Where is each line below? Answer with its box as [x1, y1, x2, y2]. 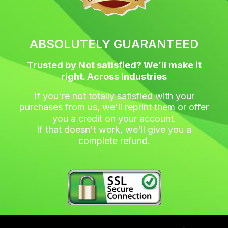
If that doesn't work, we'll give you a [37, 124, 191, 135]
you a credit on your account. [52, 113, 176, 124]
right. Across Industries [61, 71, 167, 82]
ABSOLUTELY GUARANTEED [30, 37, 198, 52]
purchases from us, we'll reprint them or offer [19, 102, 209, 113]
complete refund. [78, 135, 150, 147]
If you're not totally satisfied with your [34, 91, 194, 102]
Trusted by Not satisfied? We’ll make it [26, 60, 202, 71]
